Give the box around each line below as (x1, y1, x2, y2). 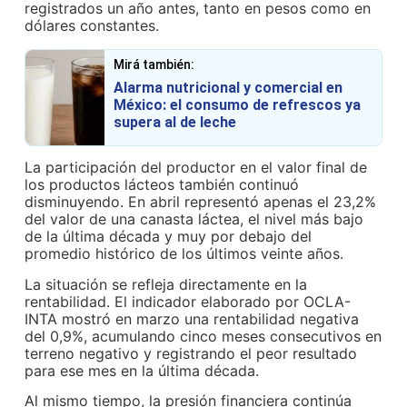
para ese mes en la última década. (25, 361, 260, 380)
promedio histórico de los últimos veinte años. (25, 244, 344, 263)
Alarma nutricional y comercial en (114, 78, 343, 96)
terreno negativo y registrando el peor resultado (25, 343, 358, 362)
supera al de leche (114, 113, 237, 131)
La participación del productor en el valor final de (25, 158, 368, 177)
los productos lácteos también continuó (25, 175, 300, 194)
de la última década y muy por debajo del (25, 227, 313, 246)
